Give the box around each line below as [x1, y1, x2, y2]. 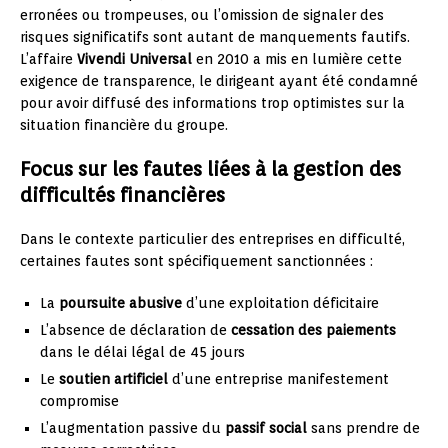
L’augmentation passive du [40, 420, 225, 436]
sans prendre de [307, 420, 420, 436]
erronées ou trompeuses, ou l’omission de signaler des [20, 7, 384, 23]
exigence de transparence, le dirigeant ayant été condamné [20, 73, 418, 89]
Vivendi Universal [77, 51, 192, 67]
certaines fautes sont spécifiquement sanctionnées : [20, 253, 373, 269]
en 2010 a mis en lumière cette [192, 51, 402, 67]
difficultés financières [20, 183, 225, 207]
